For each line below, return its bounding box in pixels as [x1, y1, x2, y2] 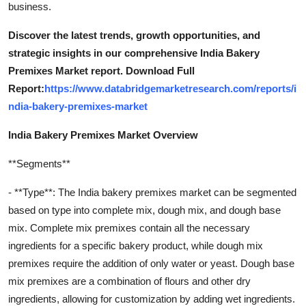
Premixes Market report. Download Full [8, 64, 195, 76]
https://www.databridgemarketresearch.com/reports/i [44, 82, 296, 94]
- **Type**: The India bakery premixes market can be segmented [8, 186, 296, 198]
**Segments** [8, 157, 70, 169]
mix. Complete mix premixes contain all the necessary [8, 221, 250, 234]
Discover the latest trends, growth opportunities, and [8, 29, 260, 41]
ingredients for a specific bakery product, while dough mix [8, 239, 263, 251]
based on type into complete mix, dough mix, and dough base [8, 204, 281, 216]
